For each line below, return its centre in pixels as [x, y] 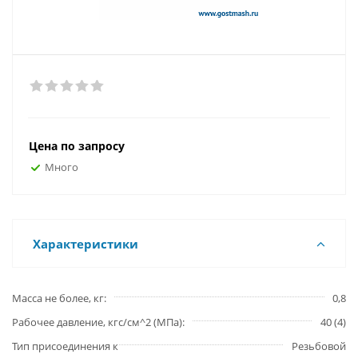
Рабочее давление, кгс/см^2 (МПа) [97, 322]
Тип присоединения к [65, 346]
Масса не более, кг [58, 298]
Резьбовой [319, 346]
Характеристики [86, 244]
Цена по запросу [77, 146]
